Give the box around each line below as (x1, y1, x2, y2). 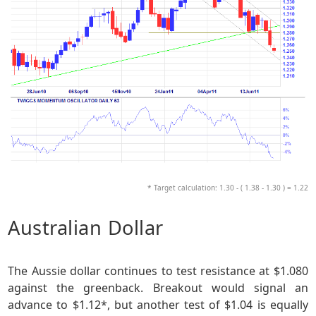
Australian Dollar (8, 214, 164, 241)
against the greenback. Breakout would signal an (8, 279, 308, 296)
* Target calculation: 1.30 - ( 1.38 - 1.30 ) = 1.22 (147, 183, 308, 193)
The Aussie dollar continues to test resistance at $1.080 (8, 262, 308, 279)
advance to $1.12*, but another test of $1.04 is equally (8, 296, 308, 312)
